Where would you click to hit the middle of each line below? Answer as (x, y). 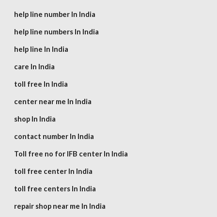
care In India (35, 67)
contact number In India (54, 136)
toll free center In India (54, 171)
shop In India (35, 119)
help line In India (41, 49)
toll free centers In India (55, 189)
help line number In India (55, 14)
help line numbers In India (57, 32)
